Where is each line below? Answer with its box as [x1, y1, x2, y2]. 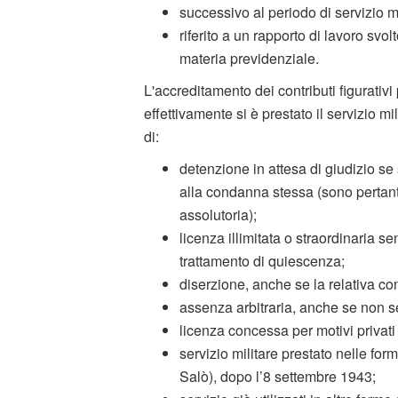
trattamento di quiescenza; [179, 250, 345, 271]
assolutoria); [179, 203, 257, 225]
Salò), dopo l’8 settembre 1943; [179, 365, 376, 386]
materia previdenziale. [179, 47, 319, 68]
